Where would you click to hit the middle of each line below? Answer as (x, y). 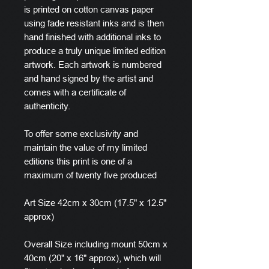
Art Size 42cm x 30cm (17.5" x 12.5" (95, 203)
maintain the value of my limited (86, 147)
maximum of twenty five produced (90, 175)
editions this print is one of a (78, 161)
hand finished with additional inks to (92, 37)
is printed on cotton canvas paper (89, 9)
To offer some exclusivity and (81, 134)
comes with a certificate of (75, 92)
